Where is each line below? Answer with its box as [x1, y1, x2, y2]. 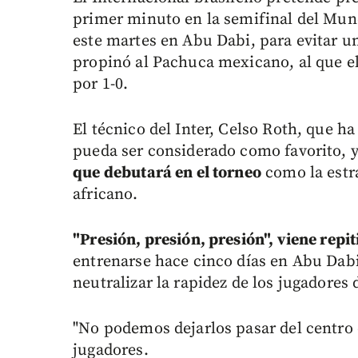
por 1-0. [73, 74, 129, 95]
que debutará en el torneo [73, 163, 261, 184]
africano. [73, 185, 138, 205]
